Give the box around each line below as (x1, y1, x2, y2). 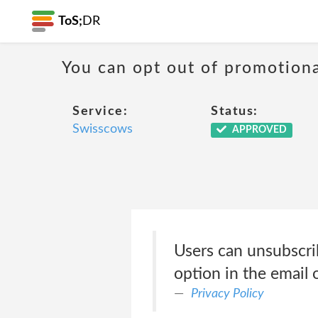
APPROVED (229, 125, 287, 135)
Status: (211, 105, 258, 118)
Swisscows (72, 123, 133, 136)
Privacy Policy (190, 287, 264, 300)
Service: (72, 105, 128, 118)
